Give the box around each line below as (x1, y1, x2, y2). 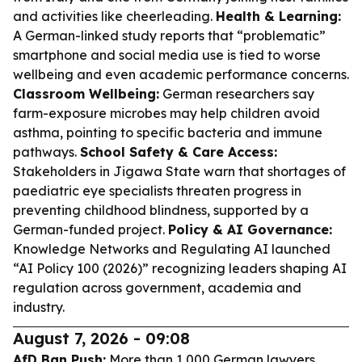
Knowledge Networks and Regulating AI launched (13, 241, 330, 257)
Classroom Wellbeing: (13, 86, 159, 102)
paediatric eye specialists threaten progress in (13, 183, 301, 199)
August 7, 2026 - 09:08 (13, 328, 190, 348)
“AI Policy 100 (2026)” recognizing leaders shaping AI (13, 260, 347, 276)
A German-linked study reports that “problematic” (13, 27, 326, 44)
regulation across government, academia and (13, 280, 301, 296)
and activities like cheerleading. (13, 8, 216, 24)
